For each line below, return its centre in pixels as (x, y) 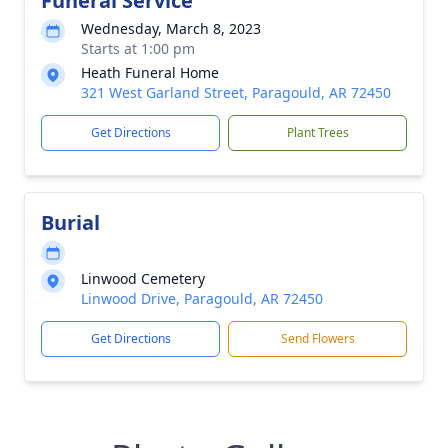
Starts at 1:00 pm (138, 48)
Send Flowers (317, 338)
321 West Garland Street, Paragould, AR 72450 (236, 92)
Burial (70, 222)
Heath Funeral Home (150, 72)
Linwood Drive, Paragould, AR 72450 (202, 298)
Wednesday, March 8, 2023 (171, 28)
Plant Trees (317, 132)
